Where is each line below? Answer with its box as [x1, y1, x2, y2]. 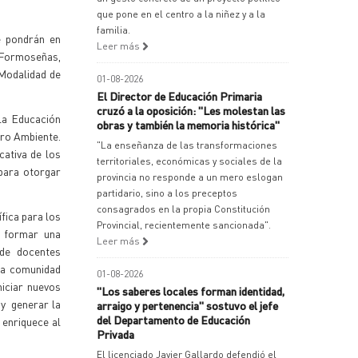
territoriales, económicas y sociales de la [97, 155, 282, 167]
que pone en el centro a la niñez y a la [97, 8, 265, 20]
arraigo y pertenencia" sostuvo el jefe [97, 298, 278, 312]
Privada [97, 327, 134, 341]
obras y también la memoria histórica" [97, 117, 280, 132]
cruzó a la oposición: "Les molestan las [97, 103, 285, 117]
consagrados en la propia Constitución [97, 203, 270, 215]
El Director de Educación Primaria [97, 89, 262, 103]
